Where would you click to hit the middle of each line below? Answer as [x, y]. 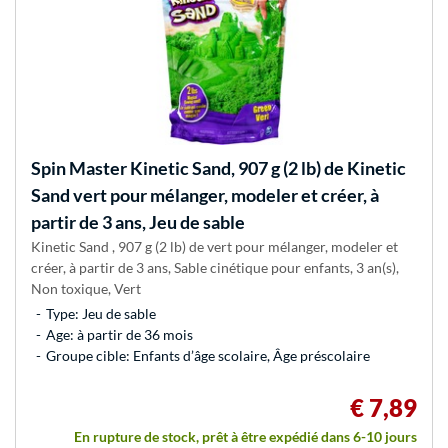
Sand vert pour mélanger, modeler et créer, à [205, 195]
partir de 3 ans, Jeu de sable [138, 222]
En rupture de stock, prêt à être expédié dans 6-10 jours [245, 437]
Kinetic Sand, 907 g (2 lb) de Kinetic [266, 168]
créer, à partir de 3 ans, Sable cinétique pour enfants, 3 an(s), [215, 268]
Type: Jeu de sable [101, 314]
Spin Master [79, 168]
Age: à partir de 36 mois [119, 335]
